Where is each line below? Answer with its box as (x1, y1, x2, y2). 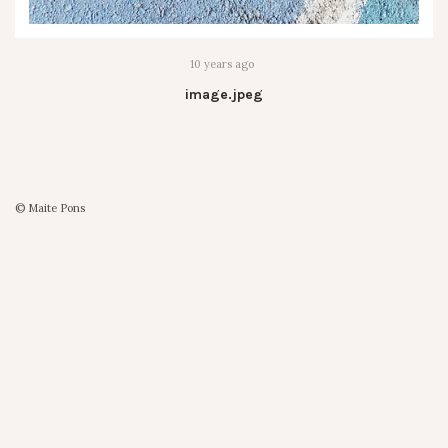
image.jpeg (185, 86, 263, 103)
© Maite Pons (15, 201, 85, 215)
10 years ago (189, 57, 254, 71)
